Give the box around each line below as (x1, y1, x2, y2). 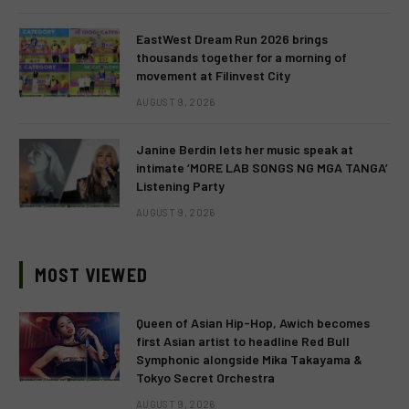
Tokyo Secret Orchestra (136, 369, 275, 385)
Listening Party (136, 177, 225, 194)
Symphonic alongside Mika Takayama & (136, 351, 362, 367)
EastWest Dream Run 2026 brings (136, 30, 328, 47)
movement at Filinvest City (136, 67, 290, 83)
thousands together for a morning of (136, 48, 347, 65)
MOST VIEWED (35, 263, 148, 286)
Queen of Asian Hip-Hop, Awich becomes (136, 314, 370, 330)
